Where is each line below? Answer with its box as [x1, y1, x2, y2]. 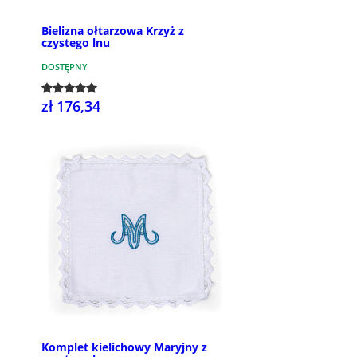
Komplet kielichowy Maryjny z [41, 339, 207, 355]
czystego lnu [41, 34, 110, 50]
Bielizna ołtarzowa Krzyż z [41, 22, 184, 38]
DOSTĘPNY [41, 60, 88, 73]
